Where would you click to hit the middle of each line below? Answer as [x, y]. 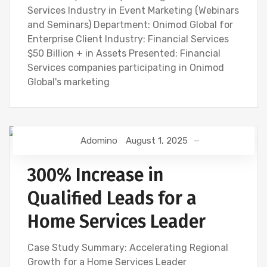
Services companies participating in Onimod [126, 68]
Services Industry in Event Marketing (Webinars [133, 11]
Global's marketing [69, 82]
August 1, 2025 [157, 141]
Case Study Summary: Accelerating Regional [128, 248]
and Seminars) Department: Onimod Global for [130, 25]
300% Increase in [95, 176]
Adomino [99, 141]
